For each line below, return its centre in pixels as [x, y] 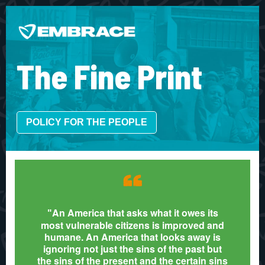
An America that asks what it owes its [135, 213]
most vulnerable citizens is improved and [132, 225]
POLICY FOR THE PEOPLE [87, 122]
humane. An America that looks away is [132, 237]
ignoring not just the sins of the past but [132, 249]
